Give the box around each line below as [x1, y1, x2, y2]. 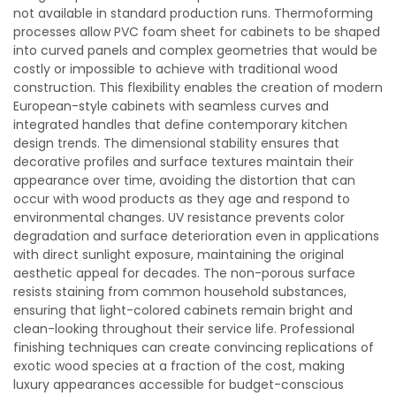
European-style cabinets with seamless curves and [13, 97, 329, 115]
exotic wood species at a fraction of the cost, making [13, 357, 345, 375]
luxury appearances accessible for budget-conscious [13, 376, 344, 393]
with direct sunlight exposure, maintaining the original [13, 246, 344, 263]
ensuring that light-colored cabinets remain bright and [13, 301, 353, 319]
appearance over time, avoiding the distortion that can [13, 171, 355, 189]
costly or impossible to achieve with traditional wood [13, 60, 338, 78]
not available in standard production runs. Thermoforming [13, 4, 373, 22]
